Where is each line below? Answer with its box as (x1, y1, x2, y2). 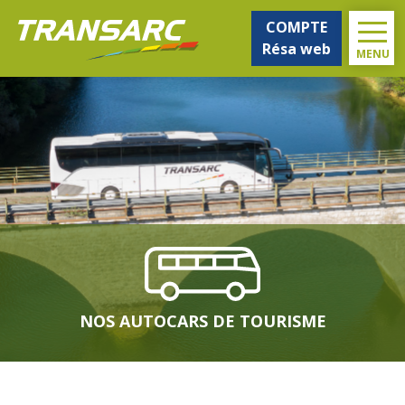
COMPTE (266, 17, 327, 37)
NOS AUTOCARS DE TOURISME (79, 310, 326, 332)
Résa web (262, 39, 331, 59)
